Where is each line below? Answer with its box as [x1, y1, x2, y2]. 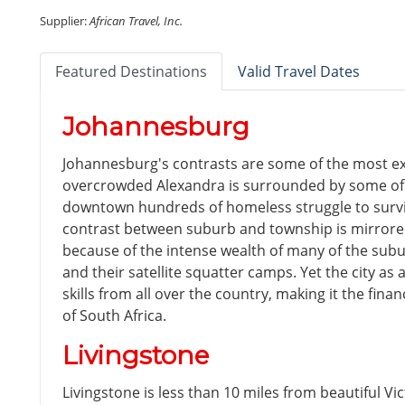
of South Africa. [62, 305, 166, 325]
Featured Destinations [55, 61, 207, 81]
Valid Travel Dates [238, 61, 360, 81]
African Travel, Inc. [89, 12, 183, 29]
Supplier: [40, 12, 89, 29]
